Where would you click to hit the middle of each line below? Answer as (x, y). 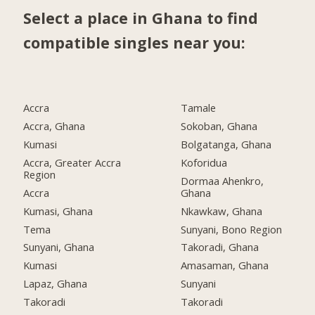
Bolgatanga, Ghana (226, 144)
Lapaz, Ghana (56, 284)
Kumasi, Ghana (58, 211)
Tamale (199, 108)
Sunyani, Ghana (59, 247)
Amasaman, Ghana (225, 265)
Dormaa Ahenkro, (223, 180)
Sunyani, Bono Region (232, 229)
